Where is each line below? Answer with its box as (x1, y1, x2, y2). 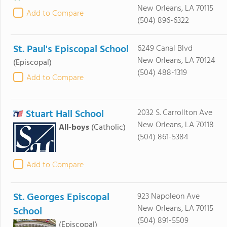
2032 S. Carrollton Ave (137, 106, 212, 120)
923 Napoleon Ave (137, 190, 200, 203)
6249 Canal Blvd (137, 42, 193, 55)
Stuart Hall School (26, 106, 104, 123)
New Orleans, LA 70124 (137, 54, 215, 67)
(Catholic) (91, 121, 126, 134)
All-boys (59, 121, 89, 134)
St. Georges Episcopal (13, 189, 109, 206)
